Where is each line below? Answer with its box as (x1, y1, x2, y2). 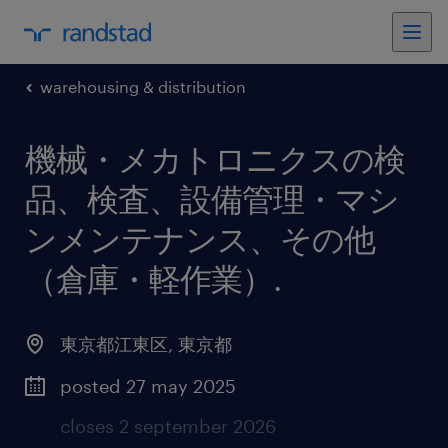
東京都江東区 (60, 333, 168, 355)
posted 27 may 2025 (60, 375, 236, 397)
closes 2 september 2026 (60, 415, 276, 437)
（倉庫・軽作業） (25, 260, 273, 297)
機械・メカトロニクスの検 (25, 140, 405, 177)
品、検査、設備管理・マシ (25, 180, 399, 217)
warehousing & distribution (40, 77, 246, 96)
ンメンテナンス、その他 (25, 220, 375, 257)
